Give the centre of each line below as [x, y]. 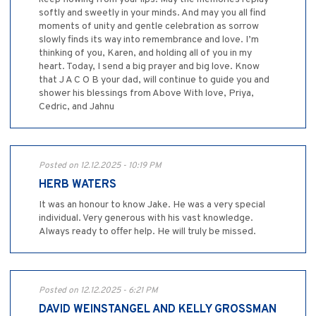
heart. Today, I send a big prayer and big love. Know [149, 66]
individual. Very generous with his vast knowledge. [146, 218]
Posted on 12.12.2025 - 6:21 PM [98, 290]
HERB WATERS [78, 184]
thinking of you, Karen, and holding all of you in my [145, 53]
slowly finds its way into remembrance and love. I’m [149, 39]
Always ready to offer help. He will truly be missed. [147, 231]
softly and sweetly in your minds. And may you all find [152, 13]
